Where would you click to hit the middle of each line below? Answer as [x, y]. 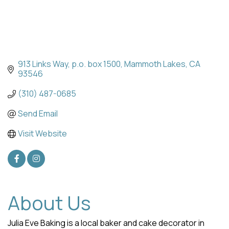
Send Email [38, 114]
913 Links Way [43, 64]
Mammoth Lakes [155, 64]
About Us [49, 203]
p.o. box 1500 [96, 64]
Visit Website [42, 134]
